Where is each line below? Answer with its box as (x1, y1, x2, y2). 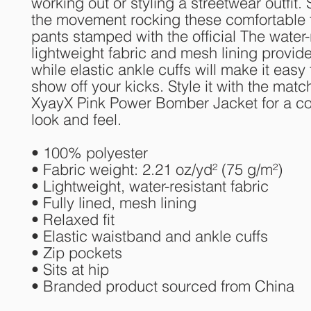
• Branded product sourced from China (31, 276, 294, 296)
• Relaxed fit (31, 210, 115, 229)
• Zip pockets (31, 243, 122, 262)
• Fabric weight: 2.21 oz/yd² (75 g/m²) (31, 160, 283, 179)
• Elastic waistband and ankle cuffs (31, 226, 268, 246)
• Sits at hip (31, 260, 109, 279)
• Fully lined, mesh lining (31, 193, 201, 212)
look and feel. (31, 110, 121, 129)
